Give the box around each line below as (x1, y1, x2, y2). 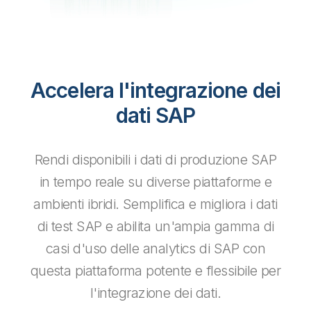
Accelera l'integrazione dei (31, 78, 280, 103)
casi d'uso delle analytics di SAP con (45, 240, 266, 258)
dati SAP (115, 103, 196, 128)
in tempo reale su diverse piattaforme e (39, 174, 272, 191)
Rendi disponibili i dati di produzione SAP (34, 151, 277, 169)
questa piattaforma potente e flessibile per (30, 262, 281, 280)
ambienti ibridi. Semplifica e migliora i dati (33, 196, 278, 213)
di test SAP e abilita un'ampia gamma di (37, 218, 274, 235)
